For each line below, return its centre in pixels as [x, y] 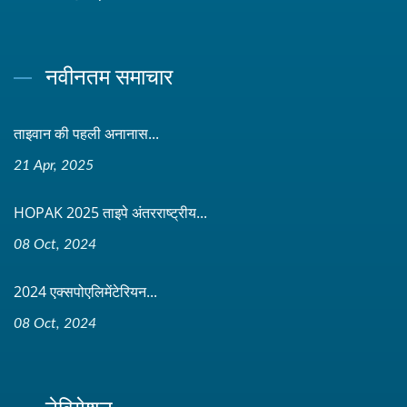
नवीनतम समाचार [109, 75]
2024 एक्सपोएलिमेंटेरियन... [85, 291]
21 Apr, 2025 [54, 165]
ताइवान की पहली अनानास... [86, 133]
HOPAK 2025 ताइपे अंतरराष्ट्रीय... [110, 212]
